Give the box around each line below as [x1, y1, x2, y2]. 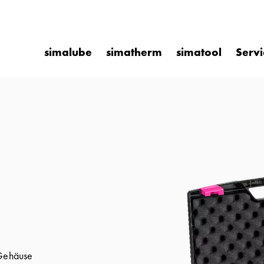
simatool [176, 45, 222, 60]
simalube [44, 45, 92, 60]
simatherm [106, 45, 162, 60]
